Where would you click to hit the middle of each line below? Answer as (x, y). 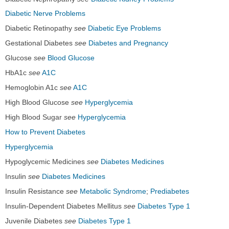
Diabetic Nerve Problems (45, 14)
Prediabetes (170, 191)
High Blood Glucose (38, 102)
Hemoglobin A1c (32, 88)
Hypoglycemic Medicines (46, 162)
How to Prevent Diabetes (45, 132)
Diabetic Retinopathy (40, 28)
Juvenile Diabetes (35, 221)
